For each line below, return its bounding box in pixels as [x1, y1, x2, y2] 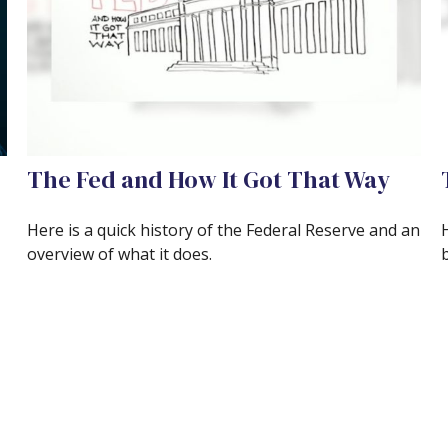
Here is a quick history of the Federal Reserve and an [27, 218, 421, 241]
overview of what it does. [27, 242, 213, 265]
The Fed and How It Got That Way [27, 162, 391, 196]
